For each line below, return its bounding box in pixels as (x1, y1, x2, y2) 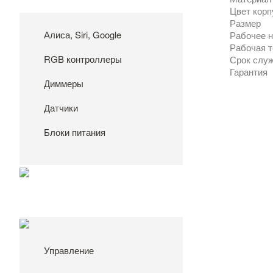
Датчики (44, 101, 78, 115)
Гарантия (230, 65, 270, 79)
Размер (230, 16, 261, 30)
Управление (44, 244, 94, 257)
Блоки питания (44, 126, 105, 139)
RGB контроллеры (44, 52, 122, 66)
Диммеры (44, 77, 83, 90)
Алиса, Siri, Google (44, 28, 121, 41)
